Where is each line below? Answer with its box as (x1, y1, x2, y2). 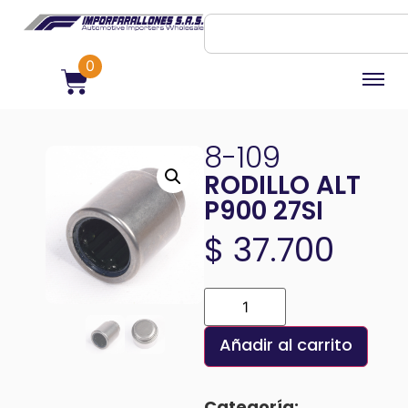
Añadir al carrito (219, 333, 352, 361)
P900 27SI (204, 191, 323, 235)
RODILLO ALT (204, 166, 361, 209)
